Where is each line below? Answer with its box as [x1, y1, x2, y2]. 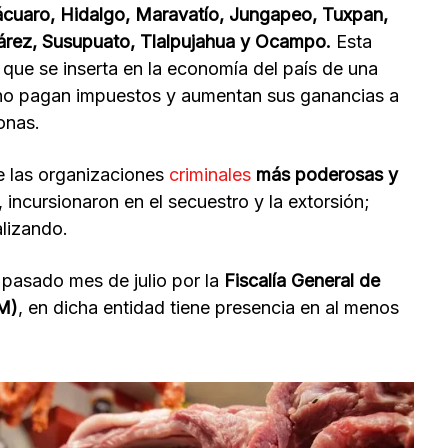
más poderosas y [251, 164, 398, 186]
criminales [169, 164, 251, 186]
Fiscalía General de [224, 270, 380, 292]
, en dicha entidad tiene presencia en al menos [18, 297, 399, 319]
